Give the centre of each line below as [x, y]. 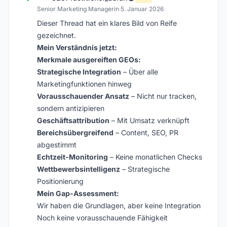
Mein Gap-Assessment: [78, 193]
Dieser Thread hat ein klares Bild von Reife [107, 23]
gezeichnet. [56, 35]
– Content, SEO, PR [146, 133]
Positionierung [60, 181]
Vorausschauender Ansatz [83, 96]
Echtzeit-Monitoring [72, 157]
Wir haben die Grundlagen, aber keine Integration [119, 205]
